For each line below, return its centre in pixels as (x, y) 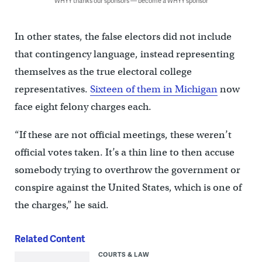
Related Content (50, 238)
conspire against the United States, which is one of (128, 187)
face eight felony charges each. (83, 106)
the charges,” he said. (61, 205)
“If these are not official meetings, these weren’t (123, 135)
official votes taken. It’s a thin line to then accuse (124, 152)
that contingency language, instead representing (124, 54)
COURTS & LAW (124, 254)
